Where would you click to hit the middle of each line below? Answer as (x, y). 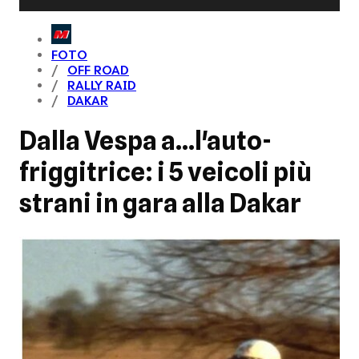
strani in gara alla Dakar (160, 204)
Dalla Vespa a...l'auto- (145, 141)
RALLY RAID (102, 86)
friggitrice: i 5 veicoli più (165, 172)
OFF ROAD (98, 71)
